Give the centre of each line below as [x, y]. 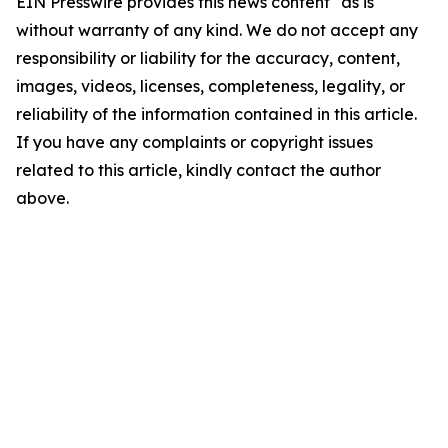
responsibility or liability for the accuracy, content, [208, 58]
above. [42, 198]
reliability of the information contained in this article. [216, 114]
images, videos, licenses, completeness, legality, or [210, 86]
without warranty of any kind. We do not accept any [217, 30]
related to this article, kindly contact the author [198, 170]
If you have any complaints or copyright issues [194, 142]
